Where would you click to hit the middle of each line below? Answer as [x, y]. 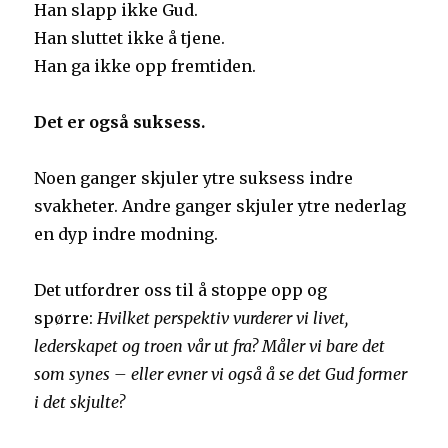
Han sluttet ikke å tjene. [130, 38]
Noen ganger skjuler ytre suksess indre [194, 178]
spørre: [66, 318]
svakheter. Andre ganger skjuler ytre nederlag [220, 206]
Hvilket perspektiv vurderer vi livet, [223, 318]
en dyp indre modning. [126, 234]
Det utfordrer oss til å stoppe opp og [181, 290]
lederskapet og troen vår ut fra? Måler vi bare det [210, 346]
